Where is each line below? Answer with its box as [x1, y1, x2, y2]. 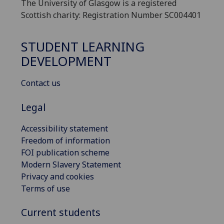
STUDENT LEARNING [21, 37, 144, 55]
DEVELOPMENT [21, 52, 111, 70]
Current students [21, 205, 100, 219]
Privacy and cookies [21, 170, 94, 182]
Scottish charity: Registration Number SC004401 [21, 9, 201, 21]
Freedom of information [21, 134, 110, 146]
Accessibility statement [21, 122, 108, 134]
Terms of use [21, 182, 70, 194]
